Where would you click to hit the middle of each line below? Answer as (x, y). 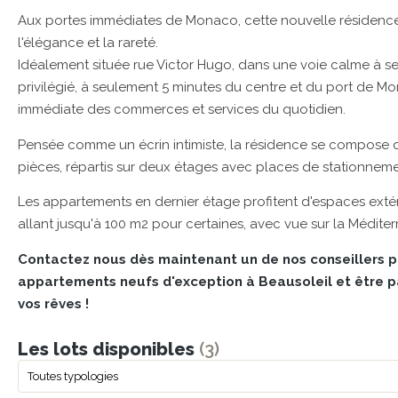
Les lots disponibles (108, 349)
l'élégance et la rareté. (88, 43)
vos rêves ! (53, 303)
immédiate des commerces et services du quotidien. (182, 110)
